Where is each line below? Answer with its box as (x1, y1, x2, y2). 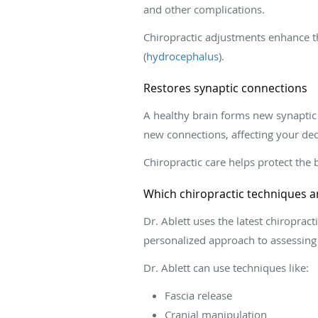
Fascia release (165, 287, 232, 302)
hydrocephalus (146, 48, 219, 63)
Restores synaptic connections (143, 79, 307, 96)
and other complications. (143, 1, 265, 16)
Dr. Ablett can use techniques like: (143, 260, 309, 275)
